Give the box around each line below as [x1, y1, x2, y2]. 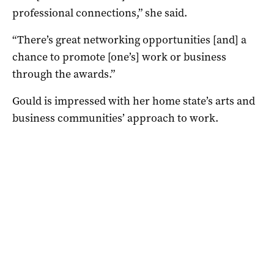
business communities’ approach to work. [12, 111, 218, 126]
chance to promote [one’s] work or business [12, 50, 226, 65]
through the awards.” [12, 67, 115, 82]
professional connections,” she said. [12, 6, 187, 21]
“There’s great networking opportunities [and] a [12, 32, 246, 48]
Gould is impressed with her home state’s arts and [12, 94, 255, 109]
